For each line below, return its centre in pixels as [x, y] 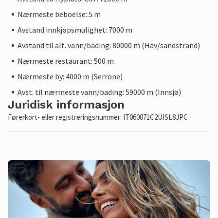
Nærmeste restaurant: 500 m [66, 61]
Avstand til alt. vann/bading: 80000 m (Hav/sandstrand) [109, 45]
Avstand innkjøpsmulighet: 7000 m [75, 30]
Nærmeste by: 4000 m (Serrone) [70, 77]
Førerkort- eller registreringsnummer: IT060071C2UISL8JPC [98, 117]
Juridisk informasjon [66, 105]
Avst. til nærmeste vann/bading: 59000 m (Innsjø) [99, 92]
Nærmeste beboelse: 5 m [59, 14]
